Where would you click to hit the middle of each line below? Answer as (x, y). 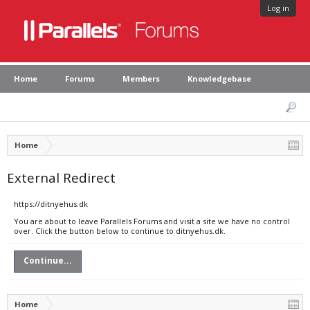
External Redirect (61, 177)
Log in (278, 8)
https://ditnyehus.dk (51, 204)
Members (141, 79)
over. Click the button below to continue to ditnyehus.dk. (120, 231)
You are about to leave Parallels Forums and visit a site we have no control (152, 221)
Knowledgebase (219, 79)
